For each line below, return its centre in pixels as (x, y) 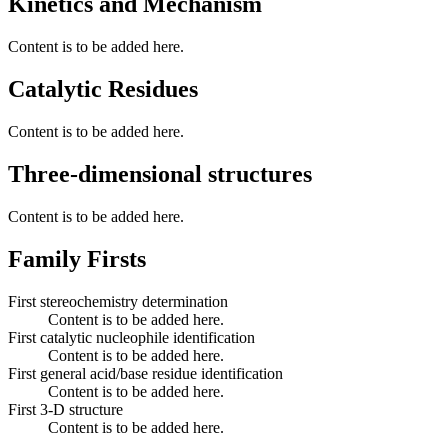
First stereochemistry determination (118, 301)
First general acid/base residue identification (145, 373)
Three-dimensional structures (160, 174)
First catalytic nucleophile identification (131, 337)
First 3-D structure (65, 409)
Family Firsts (77, 258)
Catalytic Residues (103, 89)
